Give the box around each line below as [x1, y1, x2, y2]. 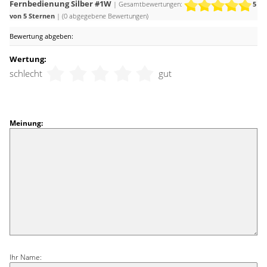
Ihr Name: [9, 252, 42, 262]
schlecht [9, 67, 42, 79]
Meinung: [9, 118, 43, 129]
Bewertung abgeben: [9, 32, 73, 41]
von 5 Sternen [9, 11, 57, 21]
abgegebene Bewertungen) [67, 11, 148, 21]
